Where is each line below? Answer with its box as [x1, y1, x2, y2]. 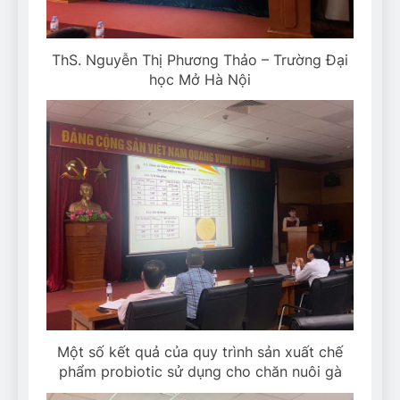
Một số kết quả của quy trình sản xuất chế [57, 343, 343, 362]
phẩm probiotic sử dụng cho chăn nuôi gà [58, 362, 342, 381]
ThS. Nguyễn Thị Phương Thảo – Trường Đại [52, 50, 348, 69]
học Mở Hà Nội [149, 70, 251, 88]
